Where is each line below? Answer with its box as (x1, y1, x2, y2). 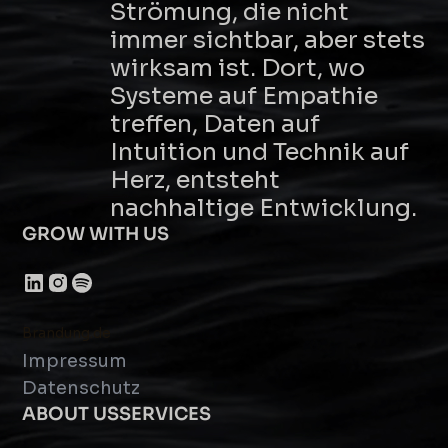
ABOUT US (22, 403, 120, 425)
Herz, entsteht (110, 165, 281, 195)
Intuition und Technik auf (110, 137, 410, 167)
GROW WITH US (22, 223, 170, 245)
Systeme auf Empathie (110, 81, 379, 111)
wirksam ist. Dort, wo (110, 53, 366, 83)
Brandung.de (22, 324, 112, 342)
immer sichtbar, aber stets (110, 25, 426, 55)
